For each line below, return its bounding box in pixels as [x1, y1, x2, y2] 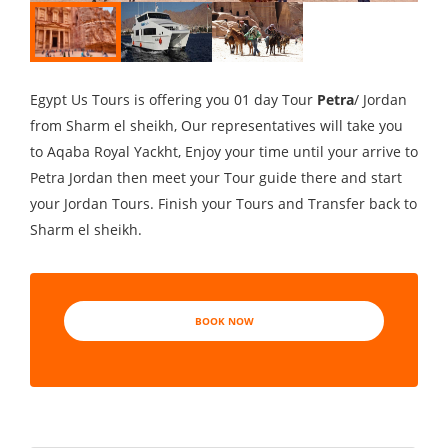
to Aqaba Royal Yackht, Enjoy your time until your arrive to [30, 142, 418, 161]
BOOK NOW [194, 314, 254, 328]
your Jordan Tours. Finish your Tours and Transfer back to [30, 194, 417, 213]
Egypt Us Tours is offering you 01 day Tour [30, 90, 317, 109]
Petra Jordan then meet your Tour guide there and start [30, 168, 402, 187]
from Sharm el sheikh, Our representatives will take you [30, 116, 403, 135]
